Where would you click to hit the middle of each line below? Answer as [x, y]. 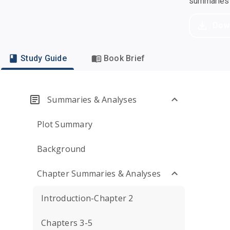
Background [61, 149]
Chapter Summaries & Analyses [99, 174]
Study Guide [44, 58]
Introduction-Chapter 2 [87, 198]
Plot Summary [65, 124]
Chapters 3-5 [67, 223]
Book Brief [124, 58]
